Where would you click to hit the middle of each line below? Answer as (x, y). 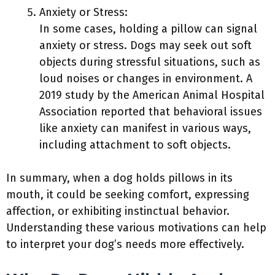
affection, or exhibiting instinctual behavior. (118, 211)
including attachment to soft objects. (135, 145)
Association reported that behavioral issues (151, 112)
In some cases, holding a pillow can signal (148, 29)
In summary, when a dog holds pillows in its (119, 178)
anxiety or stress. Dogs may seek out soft (145, 45)
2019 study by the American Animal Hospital (152, 95)
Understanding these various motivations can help (136, 228)
